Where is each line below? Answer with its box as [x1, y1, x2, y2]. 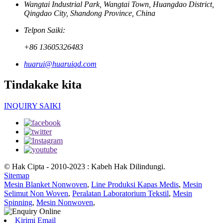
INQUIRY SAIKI [4, 102, 61, 111]
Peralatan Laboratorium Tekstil [72, 189, 169, 198]
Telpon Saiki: [24, 25, 65, 34]
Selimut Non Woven [4, 189, 68, 198]
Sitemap [4, 171, 29, 180]
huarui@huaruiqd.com [24, 59, 97, 68]
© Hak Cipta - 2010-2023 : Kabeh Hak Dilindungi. [4, 162, 165, 171]
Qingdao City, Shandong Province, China [24, 8, 155, 17]
